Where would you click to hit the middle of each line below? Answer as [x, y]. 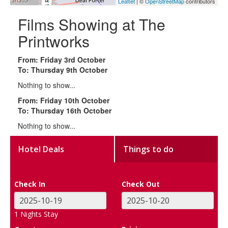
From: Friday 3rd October [62, 59]
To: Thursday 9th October [63, 69]
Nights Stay [38, 214]
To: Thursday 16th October [65, 110]
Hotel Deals [41, 149]
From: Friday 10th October [64, 100]
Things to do [149, 149]
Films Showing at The [92, 24]
